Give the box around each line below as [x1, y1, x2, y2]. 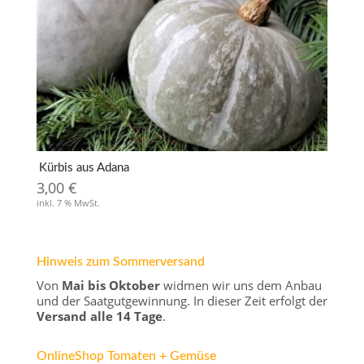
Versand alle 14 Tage [36, 307, 162, 324]
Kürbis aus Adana [38, 161, 129, 174]
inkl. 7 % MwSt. [36, 197, 100, 209]
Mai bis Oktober [61, 276, 160, 293]
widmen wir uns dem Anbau [159, 276, 322, 293]
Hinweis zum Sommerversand [36, 254, 205, 268]
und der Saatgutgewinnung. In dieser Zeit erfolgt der [36, 292, 327, 309]
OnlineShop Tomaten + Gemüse [36, 349, 216, 362]
